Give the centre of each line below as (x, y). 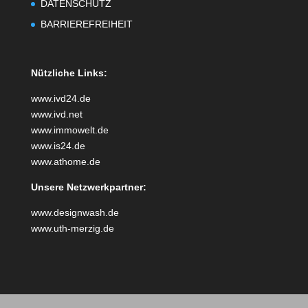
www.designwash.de (75, 213)
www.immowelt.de (69, 130)
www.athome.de (65, 162)
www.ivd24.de (60, 99)
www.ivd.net (56, 114)
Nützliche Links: (69, 73)
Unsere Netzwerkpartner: (88, 187)
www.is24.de (58, 146)
